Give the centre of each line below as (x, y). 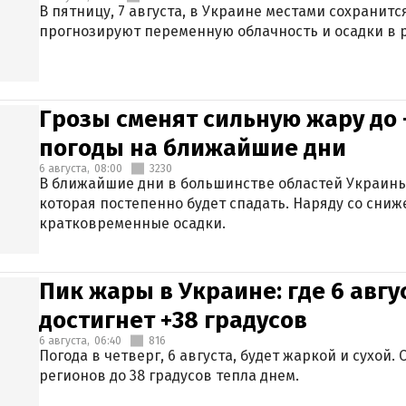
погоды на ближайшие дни (193, 148)
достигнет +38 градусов (173, 320)
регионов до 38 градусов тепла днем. (169, 376)
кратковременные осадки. (132, 223)
